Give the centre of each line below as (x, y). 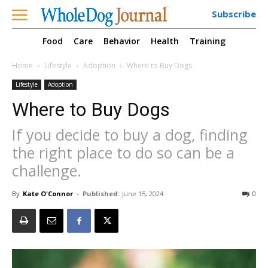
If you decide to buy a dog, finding (130, 135)
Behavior (122, 41)
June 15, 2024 (143, 194)
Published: (101, 194)
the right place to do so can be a (123, 153)
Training (208, 41)
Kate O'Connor (48, 194)
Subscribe (234, 14)
